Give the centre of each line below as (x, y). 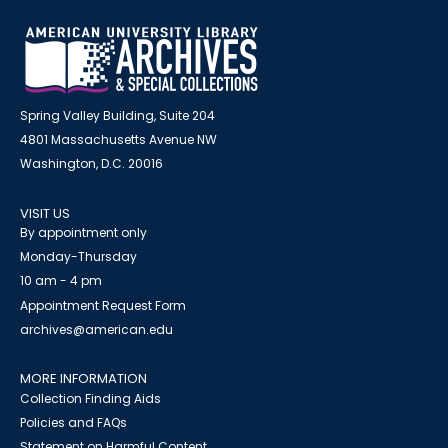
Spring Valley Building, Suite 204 (117, 115)
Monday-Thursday (78, 256)
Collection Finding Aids (90, 398)
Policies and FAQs (73, 422)
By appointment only (83, 232)
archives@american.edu (96, 329)
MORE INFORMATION (83, 378)
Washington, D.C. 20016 (91, 163)
